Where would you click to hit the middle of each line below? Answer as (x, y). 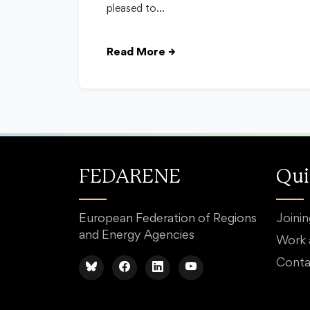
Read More (136, 53)
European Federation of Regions (168, 220)
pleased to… (136, 9)
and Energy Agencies (137, 236)
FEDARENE (130, 177)
